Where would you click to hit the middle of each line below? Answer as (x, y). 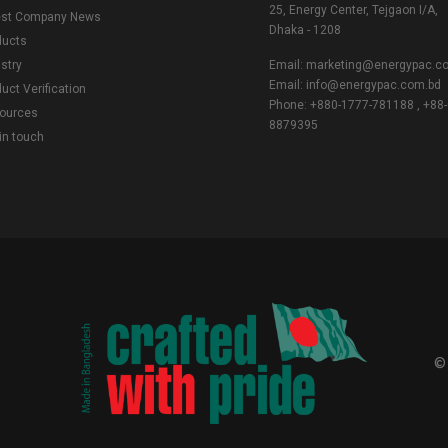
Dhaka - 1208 (305, 29)
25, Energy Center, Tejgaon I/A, (353, 9)
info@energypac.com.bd (373, 84)
